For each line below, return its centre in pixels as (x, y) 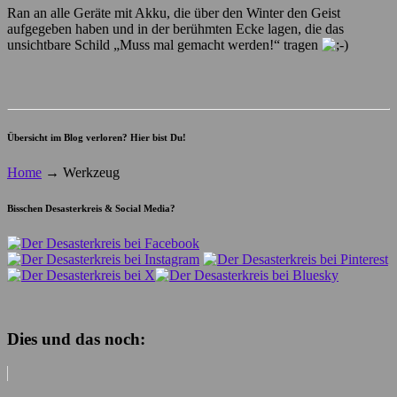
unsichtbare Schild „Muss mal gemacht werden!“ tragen (164, 44)
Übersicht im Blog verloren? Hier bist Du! (97, 137)
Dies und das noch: (76, 339)
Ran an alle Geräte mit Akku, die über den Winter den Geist (174, 12)
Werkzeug (90, 172)
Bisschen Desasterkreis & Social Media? (91, 208)
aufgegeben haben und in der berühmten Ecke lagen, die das (175, 28)
